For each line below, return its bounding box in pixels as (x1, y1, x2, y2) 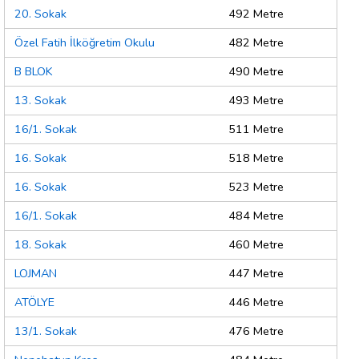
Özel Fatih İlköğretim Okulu (14, 34, 155, 51)
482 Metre (228, 34, 284, 51)
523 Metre (228, 179, 284, 196)
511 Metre (228, 121, 284, 138)
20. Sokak (14, 6, 67, 22)
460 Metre (228, 236, 284, 253)
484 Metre (228, 208, 284, 224)
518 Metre (228, 150, 284, 167)
